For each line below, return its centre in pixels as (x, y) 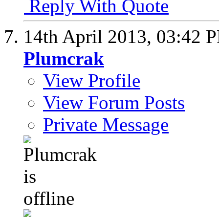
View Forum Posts (114, 103)
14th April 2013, (90, 37)
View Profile (92, 81)
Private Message (106, 125)
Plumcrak (64, 59)
